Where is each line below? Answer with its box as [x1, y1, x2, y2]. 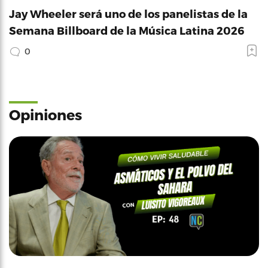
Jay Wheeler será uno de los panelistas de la [9, 7, 248, 20]
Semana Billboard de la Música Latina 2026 [9, 23, 244, 36]
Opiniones [9, 105, 82, 123]
